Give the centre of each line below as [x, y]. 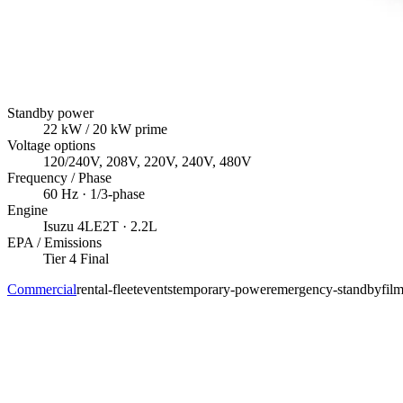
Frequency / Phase [59, 177]
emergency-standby [326, 289]
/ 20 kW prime [125, 129]
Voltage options [51, 145]
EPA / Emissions [54, 242]
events [155, 289]
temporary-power [222, 289]
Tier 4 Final [76, 258]
